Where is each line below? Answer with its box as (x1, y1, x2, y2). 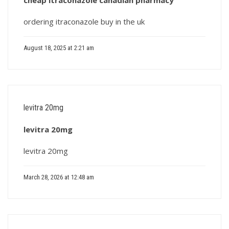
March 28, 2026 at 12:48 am (24, 173, 94, 181)
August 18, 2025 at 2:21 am (24, 44, 94, 52)
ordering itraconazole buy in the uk (24, 16, 145, 27)
